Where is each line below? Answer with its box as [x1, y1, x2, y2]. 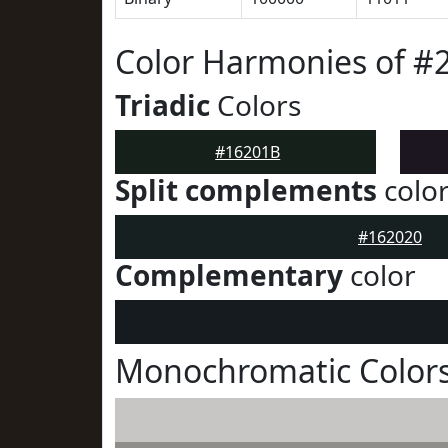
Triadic [115, 86, 210, 124]
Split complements [115, 171, 377, 209]
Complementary [115, 256, 343, 294]
